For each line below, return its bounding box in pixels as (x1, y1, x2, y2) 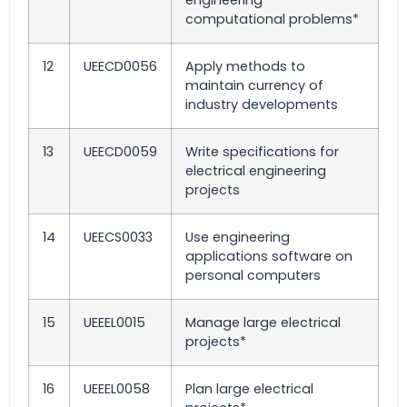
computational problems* (185, 10, 359, 29)
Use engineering (185, 228, 290, 247)
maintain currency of (185, 76, 323, 95)
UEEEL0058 (84, 380, 150, 399)
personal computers (185, 266, 321, 285)
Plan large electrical (185, 380, 313, 399)
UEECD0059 (84, 143, 157, 162)
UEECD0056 (84, 57, 157, 76)
